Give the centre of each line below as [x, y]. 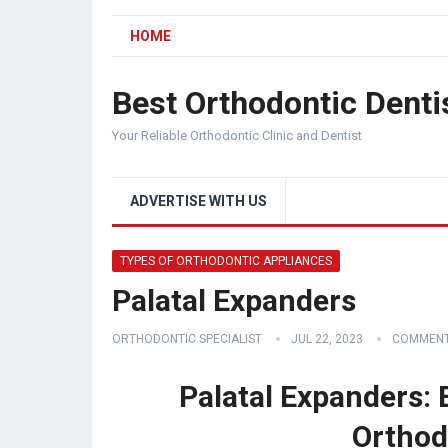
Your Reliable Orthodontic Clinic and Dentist [237, 135]
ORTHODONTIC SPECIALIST [187, 339]
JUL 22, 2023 [327, 339]
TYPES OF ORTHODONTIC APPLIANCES [226, 261]
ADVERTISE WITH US [198, 201]
